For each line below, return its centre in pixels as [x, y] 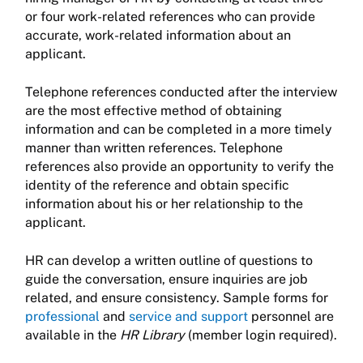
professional [62, 317]
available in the [73, 335]
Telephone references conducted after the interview [181, 92]
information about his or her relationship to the [164, 204]
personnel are [291, 317]
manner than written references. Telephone [154, 148]
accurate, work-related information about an [158, 36]
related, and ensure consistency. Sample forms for [177, 298]
